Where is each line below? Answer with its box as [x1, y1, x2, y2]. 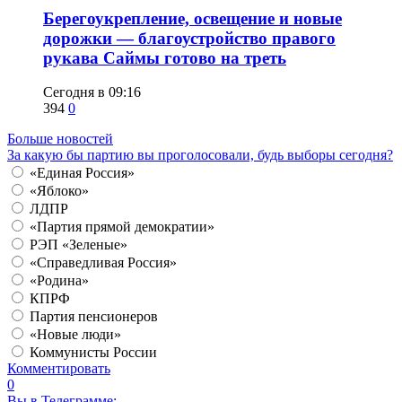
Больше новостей [7, 131, 113, 147]
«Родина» [30, 273, 89, 289]
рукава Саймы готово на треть [43, 48, 286, 67]
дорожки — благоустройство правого [43, 28, 336, 48]
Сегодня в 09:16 [43, 84, 141, 100]
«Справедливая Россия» [30, 255, 177, 271]
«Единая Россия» [30, 165, 135, 181]
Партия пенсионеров [30, 309, 158, 325]
